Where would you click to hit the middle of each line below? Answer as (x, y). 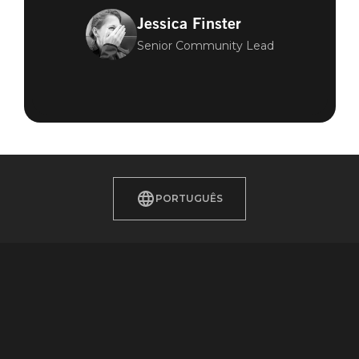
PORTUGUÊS (189, 199)
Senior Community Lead (205, 46)
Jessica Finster (189, 24)
